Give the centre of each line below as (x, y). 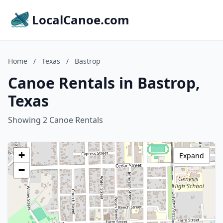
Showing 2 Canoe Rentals (56, 120)
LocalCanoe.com (81, 20)
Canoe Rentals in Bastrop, (104, 83)
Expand (192, 156)
